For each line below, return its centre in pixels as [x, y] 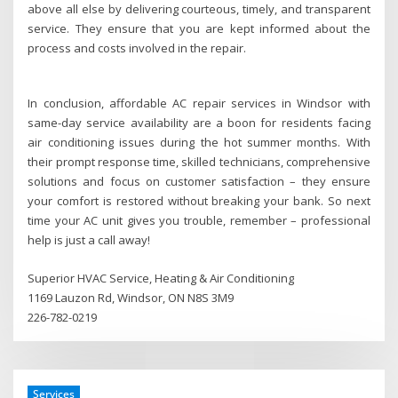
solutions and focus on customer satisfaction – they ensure [199, 182]
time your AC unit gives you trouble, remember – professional [199, 221]
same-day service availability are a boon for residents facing [199, 123]
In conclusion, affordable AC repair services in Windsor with [199, 103]
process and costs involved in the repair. [137, 48]
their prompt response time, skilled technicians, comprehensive [199, 162]
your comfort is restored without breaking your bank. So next [199, 201]
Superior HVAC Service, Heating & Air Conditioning [161, 278]
